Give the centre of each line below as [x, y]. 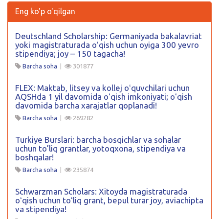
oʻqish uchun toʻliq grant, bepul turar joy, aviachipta [109, 200]
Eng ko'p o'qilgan [45, 11]
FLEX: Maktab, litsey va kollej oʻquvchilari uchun [102, 88]
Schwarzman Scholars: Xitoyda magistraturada [101, 191]
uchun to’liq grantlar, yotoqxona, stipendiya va [100, 148]
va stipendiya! [41, 209]
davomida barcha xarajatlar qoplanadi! [86, 105]
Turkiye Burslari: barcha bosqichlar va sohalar [98, 139]
